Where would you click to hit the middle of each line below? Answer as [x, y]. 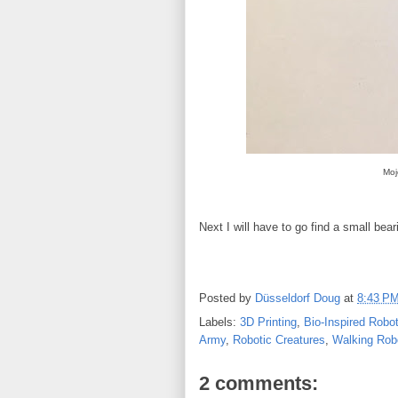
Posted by [227, 298]
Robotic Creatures [279, 340]
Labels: [219, 322]
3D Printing [268, 322]
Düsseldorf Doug [298, 298]
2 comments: [259, 383]
